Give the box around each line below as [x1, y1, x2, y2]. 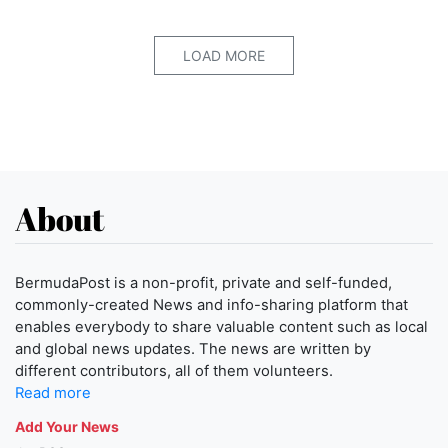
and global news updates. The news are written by [15, 340, 371, 359]
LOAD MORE [183, 47, 265, 65]
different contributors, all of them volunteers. [15, 362, 333, 381]
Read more [15, 384, 91, 403]
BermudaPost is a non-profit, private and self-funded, [15, 274, 392, 293]
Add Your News [15, 418, 119, 436]
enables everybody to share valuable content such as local [15, 318, 428, 337]
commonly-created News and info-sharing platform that [15, 296, 408, 315]
